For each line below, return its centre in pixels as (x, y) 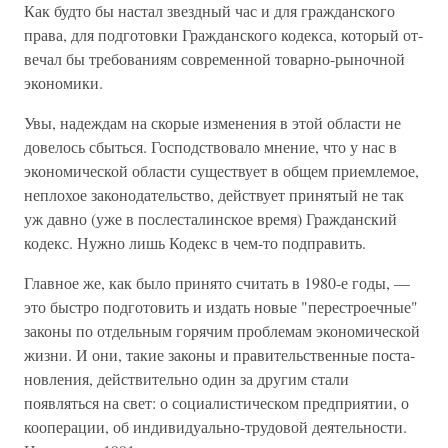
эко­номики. (63, 82)
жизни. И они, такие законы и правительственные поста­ (219, 354)
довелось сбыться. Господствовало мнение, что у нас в (210, 146)
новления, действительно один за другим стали (186, 378)
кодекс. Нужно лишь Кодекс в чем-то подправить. (195, 242)
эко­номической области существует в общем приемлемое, (221, 170)
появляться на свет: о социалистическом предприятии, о (216, 402)
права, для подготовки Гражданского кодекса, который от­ (223, 34)
